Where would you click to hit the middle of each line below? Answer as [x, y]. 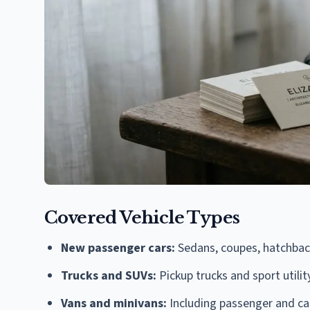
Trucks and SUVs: [109, 275]
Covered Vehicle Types [142, 217]
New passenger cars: [118, 248]
